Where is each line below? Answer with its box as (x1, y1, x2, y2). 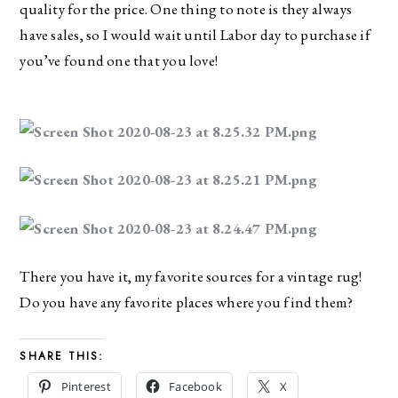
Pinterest (60, 378, 111, 394)
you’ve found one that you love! (20, 50, 218, 70)
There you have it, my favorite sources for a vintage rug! (20, 267, 362, 287)
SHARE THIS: (20, 347, 105, 364)
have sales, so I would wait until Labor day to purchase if (20, 24, 370, 44)
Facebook (169, 378, 222, 394)
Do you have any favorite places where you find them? (20, 292, 354, 313)
